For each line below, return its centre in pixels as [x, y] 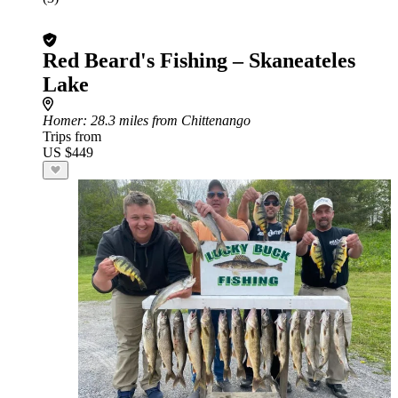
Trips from [72, 136]
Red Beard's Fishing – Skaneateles [199, 60]
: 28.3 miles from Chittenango [167, 120]
